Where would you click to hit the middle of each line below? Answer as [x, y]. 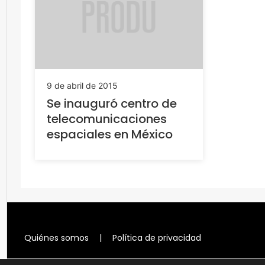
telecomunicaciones [107, 119]
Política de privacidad [157, 238]
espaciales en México [110, 134]
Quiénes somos [56, 238]
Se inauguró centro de [112, 103]
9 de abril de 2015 [82, 85]
